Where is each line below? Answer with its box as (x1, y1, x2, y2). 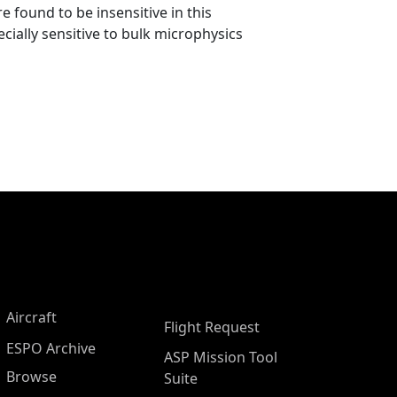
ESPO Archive (6, 339, 96, 358)
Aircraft (6, 307, 57, 327)
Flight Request (164, 317, 260, 337)
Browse (6, 367, 57, 386)
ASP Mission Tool (164, 347, 277, 367)
